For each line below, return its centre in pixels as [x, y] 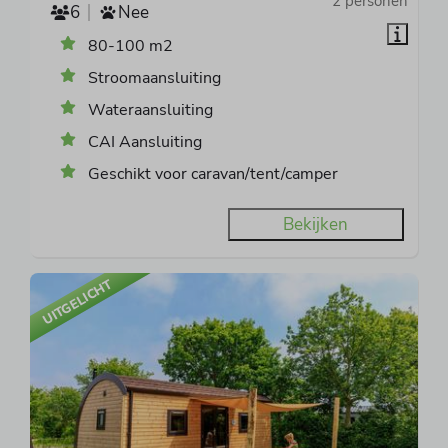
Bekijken [316, 224]
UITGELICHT [77, 302]
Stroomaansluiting [155, 78]
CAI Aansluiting [145, 142]
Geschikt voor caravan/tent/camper [213, 174]
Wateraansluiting [151, 110]
